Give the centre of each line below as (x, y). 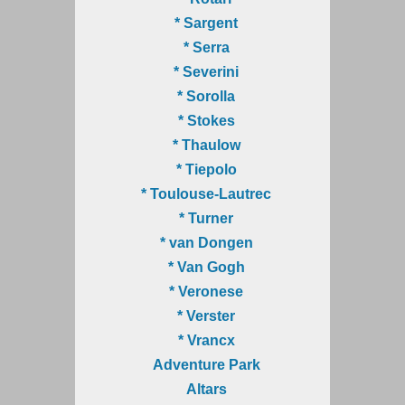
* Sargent (206, 24)
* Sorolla (206, 97)
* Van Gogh (206, 268)
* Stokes (206, 121)
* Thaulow (206, 146)
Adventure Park (206, 365)
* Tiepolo (206, 170)
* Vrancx (206, 341)
